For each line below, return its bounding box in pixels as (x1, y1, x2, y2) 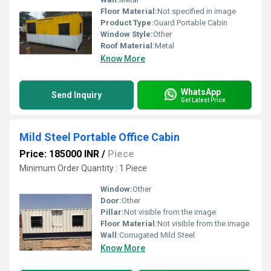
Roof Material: (100, 41, 155, 50)
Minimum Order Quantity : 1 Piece (19, 163, 147, 173)
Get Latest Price (181, 96, 226, 103)
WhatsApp (181, 87, 221, 97)
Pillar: (100, 207, 124, 217)
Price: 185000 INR (19, 148, 99, 160)
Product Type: (100, 18, 154, 27)
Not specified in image (157, 7, 236, 16)
